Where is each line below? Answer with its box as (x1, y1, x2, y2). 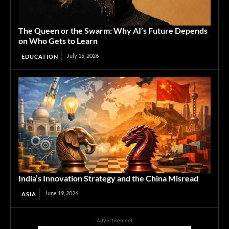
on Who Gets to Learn (18, 36, 98, 46)
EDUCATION (21, 53, 58, 60)
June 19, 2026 (45, 190, 78, 197)
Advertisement (96, 217, 133, 224)
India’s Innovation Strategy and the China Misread (18, 173, 198, 184)
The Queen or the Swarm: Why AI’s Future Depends (18, 26, 208, 36)
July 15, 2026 (67, 52, 99, 59)
